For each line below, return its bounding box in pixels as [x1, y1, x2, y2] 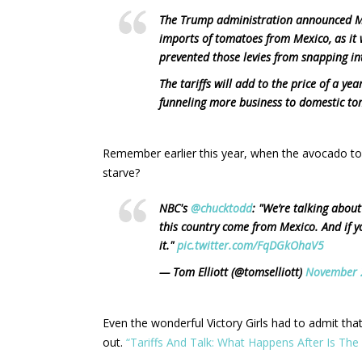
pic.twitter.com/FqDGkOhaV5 [177, 237, 324, 253]
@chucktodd [191, 200, 252, 216]
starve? [103, 164, 140, 180]
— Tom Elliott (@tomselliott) [159, 263, 305, 280]
